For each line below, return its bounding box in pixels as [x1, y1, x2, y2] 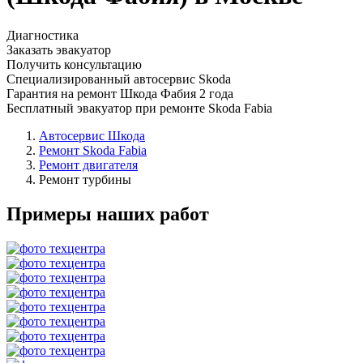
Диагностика [6, 28, 79, 42]
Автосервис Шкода [39, 128, 145, 143]
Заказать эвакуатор [6, 42, 111, 57]
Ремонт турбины [39, 172, 131, 186]
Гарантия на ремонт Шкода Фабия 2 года [6, 86, 233, 100]
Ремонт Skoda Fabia [39, 143, 147, 157]
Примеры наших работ [6, 203, 209, 224]
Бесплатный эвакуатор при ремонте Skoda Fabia [6, 100, 272, 115]
